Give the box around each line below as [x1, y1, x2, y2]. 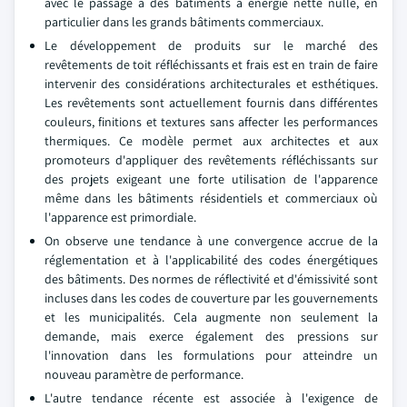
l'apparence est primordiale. [45, 209, 196, 225]
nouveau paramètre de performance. [45, 366, 243, 382]
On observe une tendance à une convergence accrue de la [45, 233, 378, 249]
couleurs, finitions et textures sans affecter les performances [45, 114, 378, 130]
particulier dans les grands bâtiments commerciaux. [45, 14, 323, 30]
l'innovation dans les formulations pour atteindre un [45, 347, 378, 363]
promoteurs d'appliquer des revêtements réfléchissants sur [45, 152, 378, 168]
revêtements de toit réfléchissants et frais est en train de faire [45, 56, 378, 73]
